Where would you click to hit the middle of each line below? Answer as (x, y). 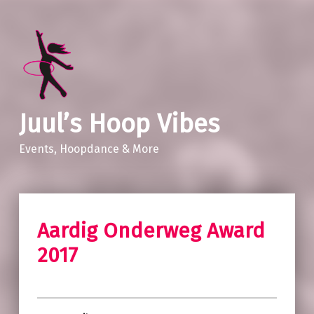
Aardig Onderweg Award (151, 231)
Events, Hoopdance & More (89, 149)
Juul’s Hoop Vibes (119, 124)
